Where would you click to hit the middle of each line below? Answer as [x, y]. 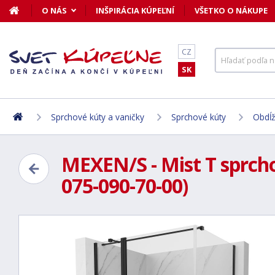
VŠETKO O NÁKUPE [231, 10]
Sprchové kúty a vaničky [98, 117]
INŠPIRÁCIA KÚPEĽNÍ [135, 10]
